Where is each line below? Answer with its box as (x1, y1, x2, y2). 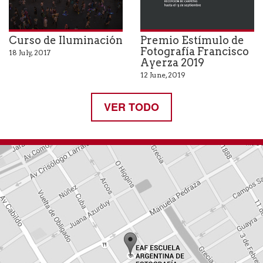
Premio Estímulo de (140, 33, 244, 46)
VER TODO (104, 99, 159, 114)
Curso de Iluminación (9, 33, 123, 46)
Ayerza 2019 (140, 56, 204, 69)
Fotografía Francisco (140, 45, 249, 58)
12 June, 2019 (140, 70, 186, 79)
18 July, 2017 (9, 48, 50, 57)
